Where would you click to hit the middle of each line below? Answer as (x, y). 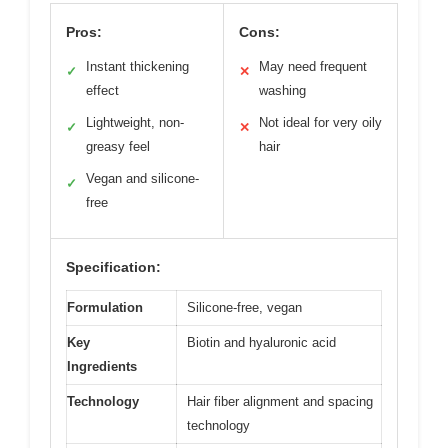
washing (282, 90)
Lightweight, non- (135, 122)
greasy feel (118, 146)
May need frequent (313, 66)
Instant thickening (137, 66)
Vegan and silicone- (142, 178)
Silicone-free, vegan (244, 307)
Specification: (113, 266)
